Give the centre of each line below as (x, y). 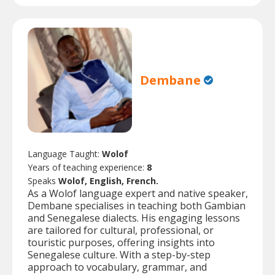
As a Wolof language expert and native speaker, (138, 193)
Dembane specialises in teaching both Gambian (137, 205)
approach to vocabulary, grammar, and (117, 267)
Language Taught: (65, 153)
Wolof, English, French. (108, 180)
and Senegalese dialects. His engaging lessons (134, 218)
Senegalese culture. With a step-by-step (119, 254)
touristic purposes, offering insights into (121, 242)
